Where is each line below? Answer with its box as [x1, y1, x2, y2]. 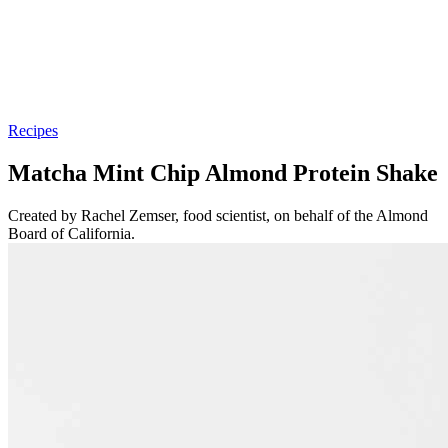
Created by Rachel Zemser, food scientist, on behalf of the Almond [8, 206, 428, 224]
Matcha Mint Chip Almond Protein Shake [8, 159, 438, 186]
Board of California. [8, 224, 135, 242]
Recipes [8, 121, 58, 139]
